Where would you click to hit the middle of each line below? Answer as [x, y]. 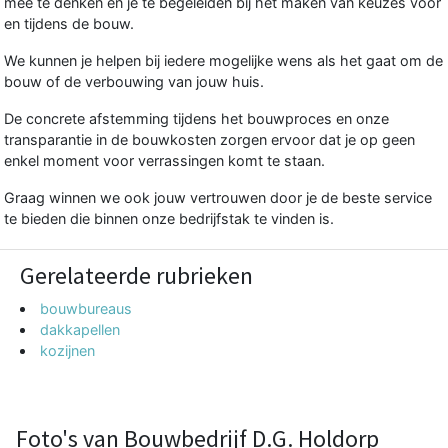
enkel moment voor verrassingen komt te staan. [164, 160]
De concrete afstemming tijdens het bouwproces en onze [196, 118]
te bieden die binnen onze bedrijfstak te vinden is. [169, 218]
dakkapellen [80, 329]
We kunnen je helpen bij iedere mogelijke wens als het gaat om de [223, 60]
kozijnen [68, 350]
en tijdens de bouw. [69, 23]
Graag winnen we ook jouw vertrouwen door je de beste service [218, 197]
